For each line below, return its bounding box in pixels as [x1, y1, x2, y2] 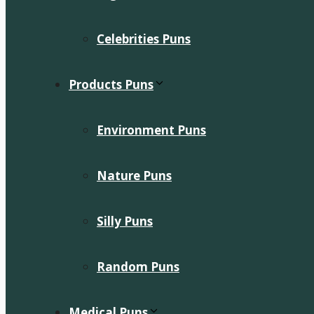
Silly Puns [97, 213, 153, 229]
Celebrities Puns [97, 31, 191, 47]
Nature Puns [97, 168, 172, 184]
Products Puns [69, 76, 153, 93]
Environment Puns [97, 122, 206, 138]
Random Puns [97, 259, 179, 275]
